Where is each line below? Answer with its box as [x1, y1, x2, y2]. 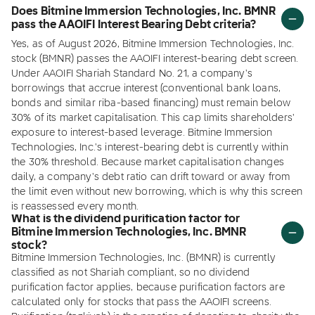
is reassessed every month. [11, 202, 139, 212]
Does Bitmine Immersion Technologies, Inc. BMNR [11, 6, 276, 18]
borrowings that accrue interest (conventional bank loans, [11, 84, 281, 94]
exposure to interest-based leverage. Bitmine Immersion [11, 128, 273, 138]
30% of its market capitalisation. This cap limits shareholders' [11, 113, 295, 123]
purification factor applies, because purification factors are [11, 283, 285, 292]
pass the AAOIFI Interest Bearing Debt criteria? [11, 20, 257, 31]
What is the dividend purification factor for [11, 213, 240, 225]
